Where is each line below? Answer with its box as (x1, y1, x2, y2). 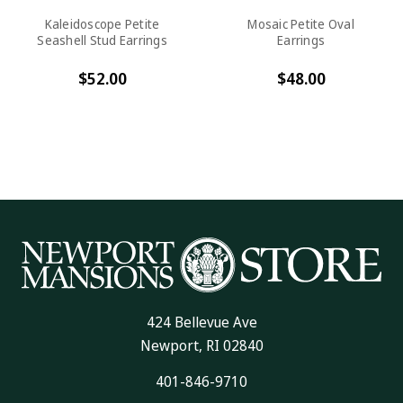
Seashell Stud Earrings (37, 31, 167, 49)
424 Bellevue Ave (146, 312, 257, 333)
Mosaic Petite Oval (247, 15, 354, 33)
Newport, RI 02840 (139, 336, 264, 356)
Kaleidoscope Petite (44, 15, 160, 33)
